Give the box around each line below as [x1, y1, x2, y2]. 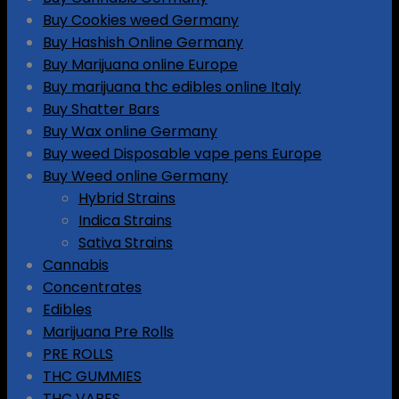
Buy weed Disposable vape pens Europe [43, 142, 322, 164]
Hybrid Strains [78, 187, 175, 208]
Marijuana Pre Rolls [43, 321, 174, 342]
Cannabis [43, 254, 109, 275]
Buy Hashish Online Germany [43, 31, 243, 53]
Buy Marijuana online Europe [43, 53, 238, 75]
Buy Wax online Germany [43, 120, 217, 142]
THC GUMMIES [43, 365, 142, 387]
